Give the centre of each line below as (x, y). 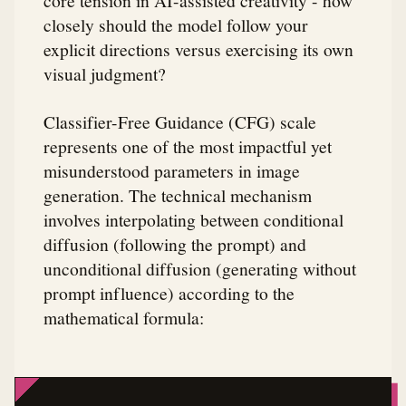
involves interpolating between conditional (193, 220)
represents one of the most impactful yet (188, 146)
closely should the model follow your (176, 25)
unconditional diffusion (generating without (200, 269)
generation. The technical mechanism (178, 195)
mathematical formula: (124, 318)
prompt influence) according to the (169, 293)
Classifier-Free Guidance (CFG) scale (180, 122)
